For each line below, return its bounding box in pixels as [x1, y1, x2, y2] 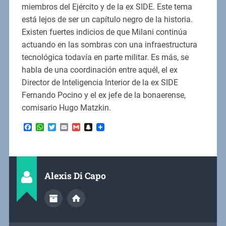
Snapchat [92, 122, 127, 132]
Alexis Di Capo [44, 169, 106, 182]
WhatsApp [43, 122, 81, 132]
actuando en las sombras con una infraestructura [21, 40, 197, 50]
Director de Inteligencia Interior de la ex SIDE [21, 78, 178, 88]
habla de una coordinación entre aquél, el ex [21, 65, 178, 75]
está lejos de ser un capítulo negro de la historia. [21, 15, 193, 25]
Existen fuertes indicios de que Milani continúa [21, 27, 187, 37]
